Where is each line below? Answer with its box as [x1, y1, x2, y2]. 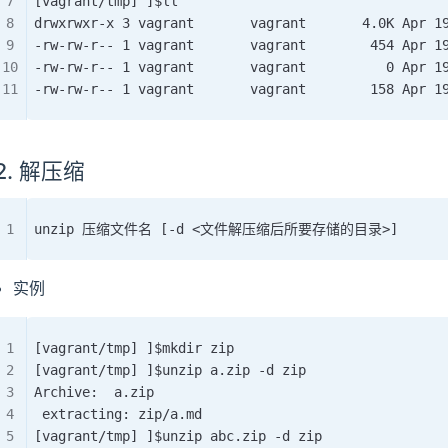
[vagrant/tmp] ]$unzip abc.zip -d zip [34, 428, 322, 444]
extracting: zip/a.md [34, 406, 202, 422]
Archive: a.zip [34, 384, 154, 400]
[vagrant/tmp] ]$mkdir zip [34, 340, 234, 356]
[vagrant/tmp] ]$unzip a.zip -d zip [34, 362, 306, 378]
